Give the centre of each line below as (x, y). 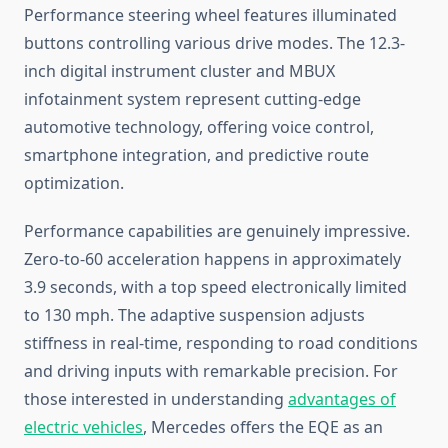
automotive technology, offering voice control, (199, 127)
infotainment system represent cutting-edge (192, 99)
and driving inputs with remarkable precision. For (211, 371)
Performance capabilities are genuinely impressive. (217, 231)
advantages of (342, 399)
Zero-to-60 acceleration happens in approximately (212, 259)
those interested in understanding (156, 399)
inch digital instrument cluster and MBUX (179, 71)
